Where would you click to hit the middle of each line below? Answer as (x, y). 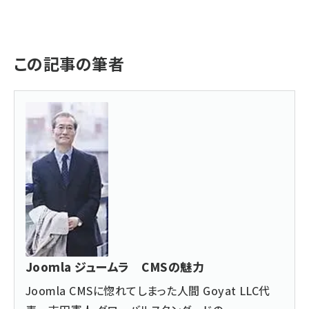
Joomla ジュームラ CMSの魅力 (115, 266)
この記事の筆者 (69, 63)
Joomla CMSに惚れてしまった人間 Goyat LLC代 (148, 290)
